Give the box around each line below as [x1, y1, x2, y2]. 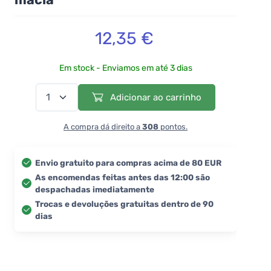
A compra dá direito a [64, 122, 142, 131]
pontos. [158, 122, 188, 131]
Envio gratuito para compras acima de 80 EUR [35, 157, 221, 168]
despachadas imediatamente [35, 184, 154, 194]
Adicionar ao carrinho [108, 91, 201, 103]
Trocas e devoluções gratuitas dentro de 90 [35, 198, 214, 209]
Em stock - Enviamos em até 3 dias [59, 62, 192, 73]
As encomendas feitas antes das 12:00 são [35, 172, 210, 182]
